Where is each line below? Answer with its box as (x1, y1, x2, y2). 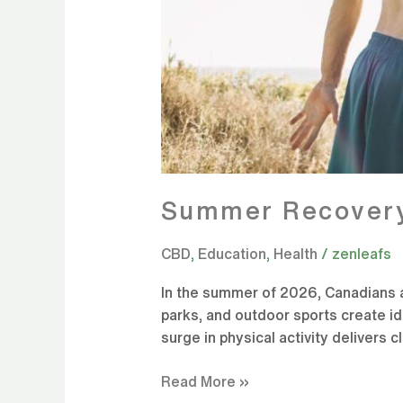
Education (197, 242, 266, 264)
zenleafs (331, 242, 391, 264)
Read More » (160, 371, 249, 393)
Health (273, 242, 318, 264)
